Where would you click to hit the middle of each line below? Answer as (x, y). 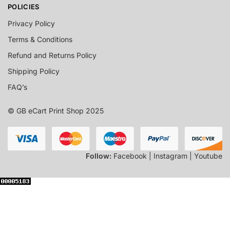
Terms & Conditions (40, 40)
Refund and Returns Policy (52, 55)
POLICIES (24, 6)
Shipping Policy (34, 71)
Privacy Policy (31, 24)
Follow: (99, 156)
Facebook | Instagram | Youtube (167, 156)
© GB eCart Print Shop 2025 (56, 111)
